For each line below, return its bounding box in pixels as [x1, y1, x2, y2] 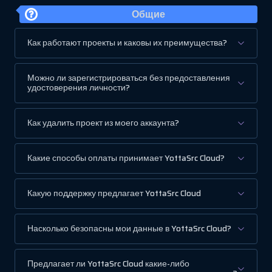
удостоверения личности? [27, 81, 130, 95]
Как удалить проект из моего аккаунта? [27, 117, 179, 130]
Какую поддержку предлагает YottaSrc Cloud [27, 187, 201, 200]
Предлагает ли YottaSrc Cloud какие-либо [27, 257, 189, 271]
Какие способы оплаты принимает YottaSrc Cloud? [27, 152, 225, 165]
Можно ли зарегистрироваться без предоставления [27, 72, 230, 85]
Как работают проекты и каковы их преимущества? [27, 36, 227, 50]
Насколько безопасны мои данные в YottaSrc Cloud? [27, 222, 231, 236]
